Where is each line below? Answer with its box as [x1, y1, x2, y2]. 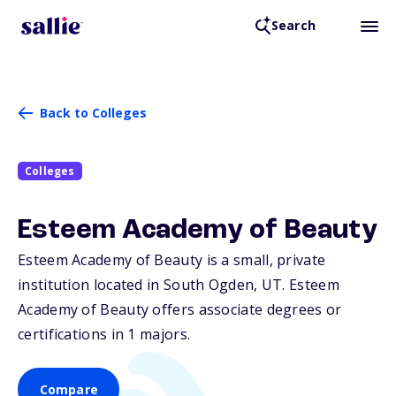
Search [270, 17, 316, 34]
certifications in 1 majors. [18, 324, 191, 345]
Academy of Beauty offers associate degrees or [18, 300, 342, 320]
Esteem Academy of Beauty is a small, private [18, 250, 326, 270]
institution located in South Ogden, [18, 275, 262, 295]
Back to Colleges [40, 104, 147, 121]
